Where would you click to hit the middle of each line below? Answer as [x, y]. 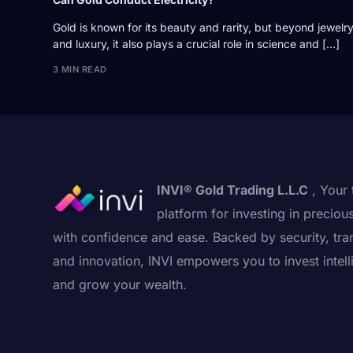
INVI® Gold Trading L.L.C [232, 190]
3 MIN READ [80, 69]
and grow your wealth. [120, 284]
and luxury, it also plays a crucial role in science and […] [196, 44]
